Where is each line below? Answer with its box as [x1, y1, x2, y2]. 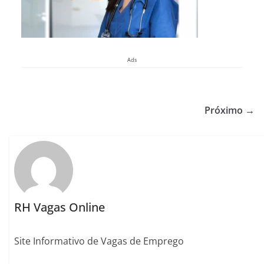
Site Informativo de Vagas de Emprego [14, 235, 184, 248]
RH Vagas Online [14, 199, 105, 216]
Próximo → [204, 104, 255, 117]
